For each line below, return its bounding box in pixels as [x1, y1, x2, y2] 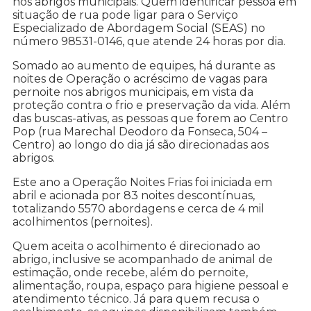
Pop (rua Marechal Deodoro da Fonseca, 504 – [12, 125, 267, 139]
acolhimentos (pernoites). [12, 215, 153, 229]
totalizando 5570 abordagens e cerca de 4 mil [12, 202, 264, 216]
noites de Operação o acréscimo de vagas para [12, 72, 267, 86]
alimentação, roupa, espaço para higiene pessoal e [12, 279, 289, 293]
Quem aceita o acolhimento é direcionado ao [12, 239, 260, 253]
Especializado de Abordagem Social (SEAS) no [12, 22, 265, 35]
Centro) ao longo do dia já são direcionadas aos [12, 138, 269, 152]
